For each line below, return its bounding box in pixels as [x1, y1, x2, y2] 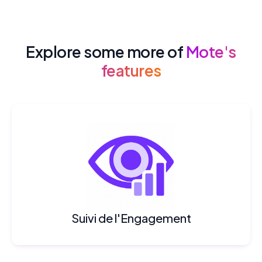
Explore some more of [26, 42, 186, 61]
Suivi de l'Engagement [71, 210, 191, 225]
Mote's [185, 42, 236, 61]
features [101, 60, 161, 80]
